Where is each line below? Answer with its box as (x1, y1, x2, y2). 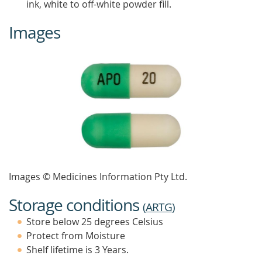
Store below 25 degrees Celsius (26, 215, 163, 228)
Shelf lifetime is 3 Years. (26, 243, 129, 256)
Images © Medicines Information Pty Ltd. (9, 170, 187, 183)
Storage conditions (9, 194, 143, 216)
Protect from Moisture (26, 229, 125, 242)
